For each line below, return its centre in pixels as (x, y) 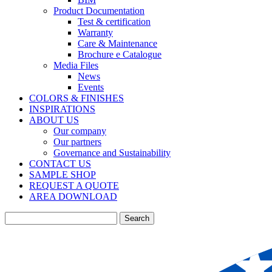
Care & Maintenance (117, 43)
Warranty (95, 32)
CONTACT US (60, 164)
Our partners (77, 142)
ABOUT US (54, 120)
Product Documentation (99, 11)
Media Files (76, 65)
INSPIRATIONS (62, 109)
